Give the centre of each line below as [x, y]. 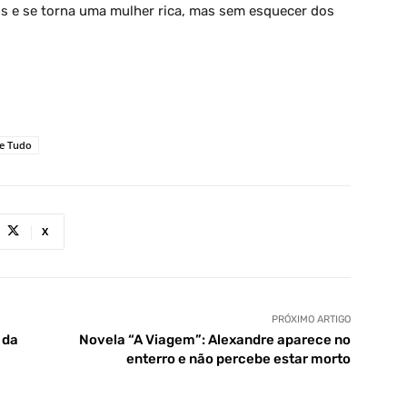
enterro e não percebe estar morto [238, 358]
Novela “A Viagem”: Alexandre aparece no [214, 339]
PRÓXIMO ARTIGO [311, 319]
